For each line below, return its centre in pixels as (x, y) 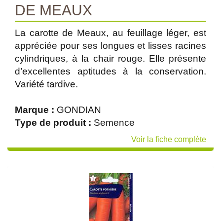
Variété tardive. (46, 84)
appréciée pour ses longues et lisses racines (110, 46)
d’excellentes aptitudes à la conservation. (110, 71)
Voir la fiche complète (169, 139)
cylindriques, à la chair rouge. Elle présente (110, 58)
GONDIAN (79, 110)
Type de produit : (54, 123)
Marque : (36, 110)
